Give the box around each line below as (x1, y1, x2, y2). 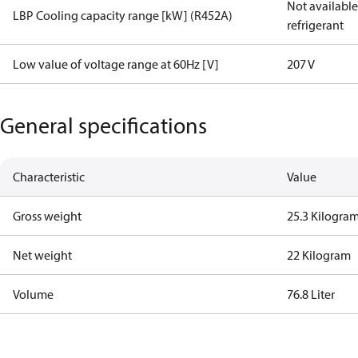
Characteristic (13, 169, 85, 185)
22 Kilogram (287, 247, 352, 263)
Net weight (13, 247, 72, 263)
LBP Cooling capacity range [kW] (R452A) (13, 7, 233, 23)
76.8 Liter (287, 286, 336, 302)
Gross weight (13, 208, 82, 224)
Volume (13, 286, 54, 302)
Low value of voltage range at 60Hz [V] (13, 56, 219, 72)
